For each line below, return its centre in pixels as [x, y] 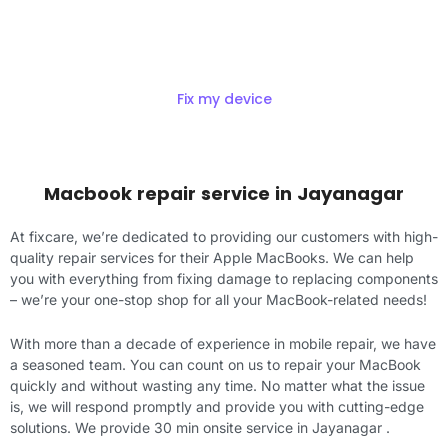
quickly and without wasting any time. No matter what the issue [217, 385]
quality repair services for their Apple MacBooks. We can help [212, 258]
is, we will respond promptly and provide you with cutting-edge [217, 406]
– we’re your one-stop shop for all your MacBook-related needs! [218, 300]
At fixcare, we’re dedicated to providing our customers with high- [224, 237]
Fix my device [224, 99]
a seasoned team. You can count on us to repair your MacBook [215, 364]
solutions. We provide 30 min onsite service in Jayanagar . [200, 427]
